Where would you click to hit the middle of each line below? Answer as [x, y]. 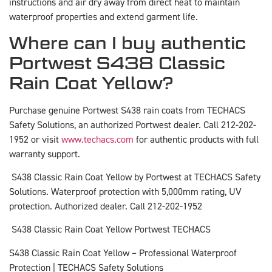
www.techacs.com [97, 139]
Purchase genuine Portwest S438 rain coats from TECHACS [127, 110]
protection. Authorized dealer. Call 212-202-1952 [106, 206]
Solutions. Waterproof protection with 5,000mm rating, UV [125, 192]
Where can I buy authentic [127, 43]
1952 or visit [35, 139]
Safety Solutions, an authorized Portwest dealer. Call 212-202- [133, 125]
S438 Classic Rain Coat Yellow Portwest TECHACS [110, 230]
